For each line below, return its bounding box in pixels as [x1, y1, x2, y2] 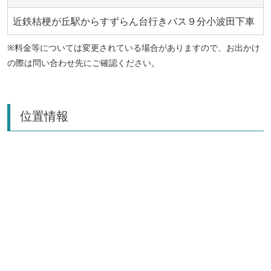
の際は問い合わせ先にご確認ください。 [7, 57, 160, 69]
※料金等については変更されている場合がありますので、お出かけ [7, 42, 260, 54]
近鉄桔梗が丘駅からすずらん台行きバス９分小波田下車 [13, 15, 255, 28]
